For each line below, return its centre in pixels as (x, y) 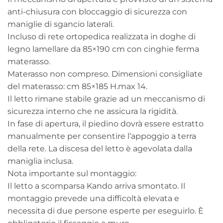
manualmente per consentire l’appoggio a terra (102, 136)
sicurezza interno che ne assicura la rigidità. (93, 111)
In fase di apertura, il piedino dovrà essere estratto (106, 123)
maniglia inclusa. (40, 161)
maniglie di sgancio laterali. (61, 24)
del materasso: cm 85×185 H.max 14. (77, 86)
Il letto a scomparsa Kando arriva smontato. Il (96, 186)
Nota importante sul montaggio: (72, 173)
